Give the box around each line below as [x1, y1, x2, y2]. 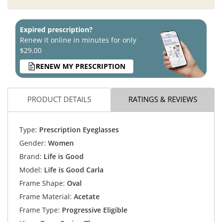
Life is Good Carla [44, 165, 104, 175]
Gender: [19, 138, 46, 148]
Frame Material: [19, 192, 72, 202]
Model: [19, 165, 42, 175]
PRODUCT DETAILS [27, 94, 91, 105]
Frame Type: [19, 205, 60, 215]
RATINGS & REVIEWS [128, 94, 197, 105]
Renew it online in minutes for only [20, 35, 136, 45]
